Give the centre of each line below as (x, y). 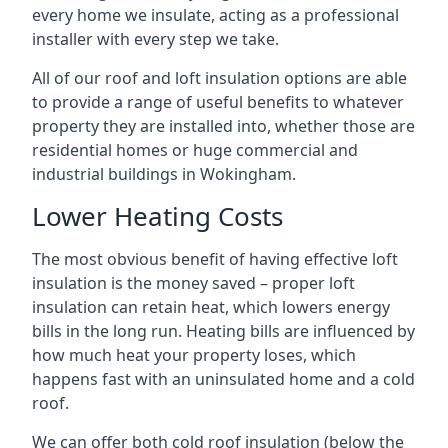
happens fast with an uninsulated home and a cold (223, 379)
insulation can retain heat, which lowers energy (211, 307)
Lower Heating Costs (157, 216)
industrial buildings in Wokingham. (164, 174)
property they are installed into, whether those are (223, 126)
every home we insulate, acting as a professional (215, 15)
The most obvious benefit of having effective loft (215, 259)
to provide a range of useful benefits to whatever (218, 102)
